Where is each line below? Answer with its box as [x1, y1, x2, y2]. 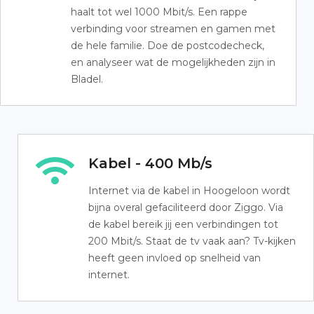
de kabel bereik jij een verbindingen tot [88, 218, 278, 231]
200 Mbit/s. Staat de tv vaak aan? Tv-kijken [88, 235, 296, 247]
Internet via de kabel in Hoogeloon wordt [88, 184, 290, 197]
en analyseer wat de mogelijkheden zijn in [71, 56, 275, 69]
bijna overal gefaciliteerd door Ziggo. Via [88, 201, 283, 214]
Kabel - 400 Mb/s [88, 155, 212, 172]
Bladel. [71, 73, 103, 86]
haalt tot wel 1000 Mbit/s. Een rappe [71, 6, 247, 18]
